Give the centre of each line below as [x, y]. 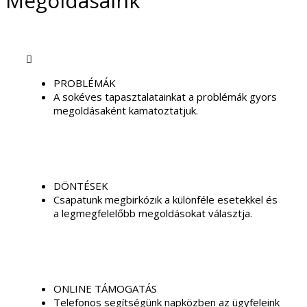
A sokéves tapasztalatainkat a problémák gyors [165, 96]
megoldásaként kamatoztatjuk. [126, 110]
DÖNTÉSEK [81, 185]
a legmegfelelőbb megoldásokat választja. [153, 213]
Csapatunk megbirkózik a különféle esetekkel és [165, 199]
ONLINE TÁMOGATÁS [105, 288]
